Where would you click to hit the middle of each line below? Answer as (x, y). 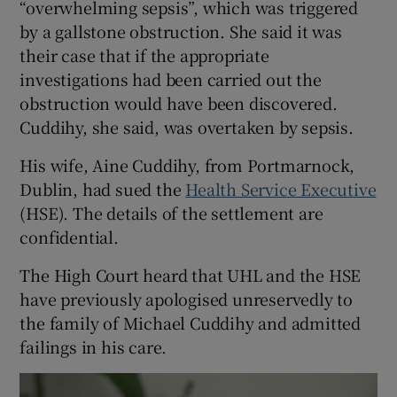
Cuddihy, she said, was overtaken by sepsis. (187, 126)
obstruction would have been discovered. (179, 102)
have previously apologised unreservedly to (187, 298)
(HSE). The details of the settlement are (171, 212)
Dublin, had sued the (103, 188)
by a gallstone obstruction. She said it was (181, 31)
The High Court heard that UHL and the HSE (191, 274)
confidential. (69, 236)
